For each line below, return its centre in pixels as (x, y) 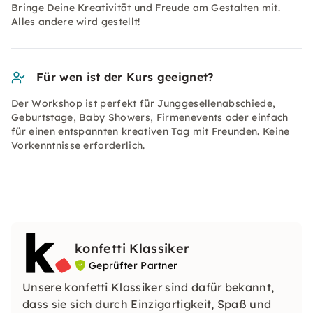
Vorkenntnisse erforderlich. (78, 145)
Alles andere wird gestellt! (76, 22)
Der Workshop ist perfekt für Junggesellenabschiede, (144, 103)
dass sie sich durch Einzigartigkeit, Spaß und (147, 304)
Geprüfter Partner (133, 265)
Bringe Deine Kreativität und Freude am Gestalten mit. (146, 8)
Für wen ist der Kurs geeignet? (125, 77)
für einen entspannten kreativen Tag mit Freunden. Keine (151, 131)
